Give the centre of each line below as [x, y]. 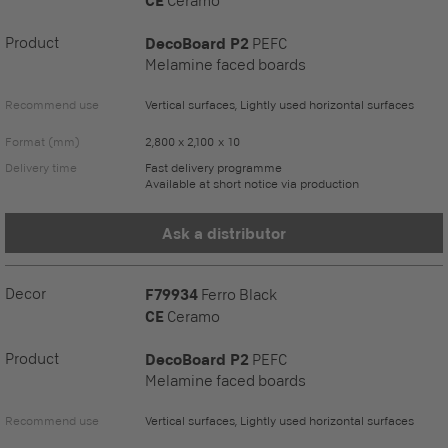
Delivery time [41, 167]
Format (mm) [42, 141]
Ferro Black [239, 294]
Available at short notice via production [252, 183]
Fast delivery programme [213, 167]
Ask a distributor [224, 233]
